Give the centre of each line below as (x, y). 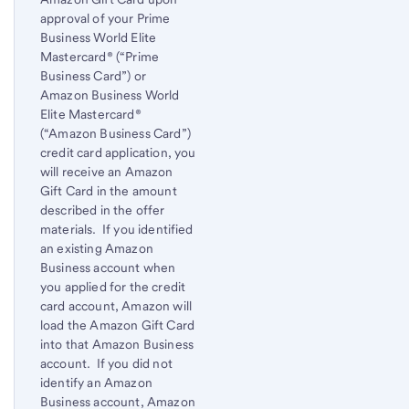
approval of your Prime (105, 18)
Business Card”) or (93, 75)
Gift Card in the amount (109, 190)
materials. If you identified (117, 229)
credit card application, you (118, 152)
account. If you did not (106, 363)
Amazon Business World (110, 94)
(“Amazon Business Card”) (115, 133)
